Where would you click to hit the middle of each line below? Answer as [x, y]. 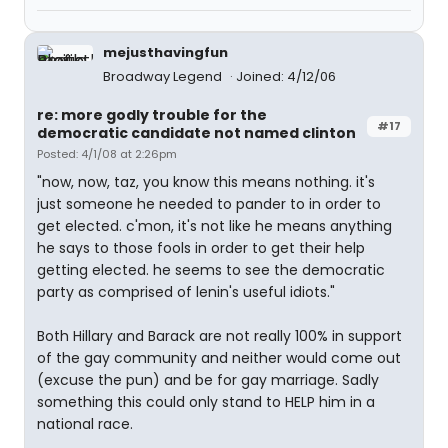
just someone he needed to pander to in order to [209, 204]
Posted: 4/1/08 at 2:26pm [107, 154]
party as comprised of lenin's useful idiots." [186, 292]
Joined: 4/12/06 [286, 76]
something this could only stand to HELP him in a [206, 402]
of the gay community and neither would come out [219, 358]
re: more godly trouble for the [152, 115]
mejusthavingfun [165, 52]
